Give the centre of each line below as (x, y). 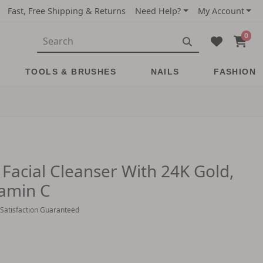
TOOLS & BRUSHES (71, 72)
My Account (221, 11)
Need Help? (158, 11)
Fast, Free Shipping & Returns (67, 11)
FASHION (235, 72)
